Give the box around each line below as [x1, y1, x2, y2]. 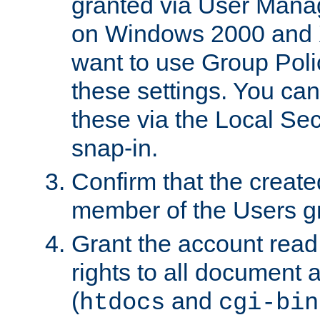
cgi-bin [219, 289, 319, 316]
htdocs [79, 289, 165, 316]
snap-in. [71, 134, 158, 161]
